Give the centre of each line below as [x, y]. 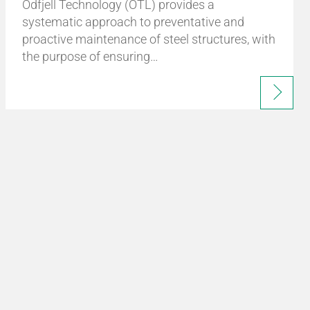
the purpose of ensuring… [90, 56]
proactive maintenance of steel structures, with [148, 39]
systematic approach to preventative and [133, 21]
